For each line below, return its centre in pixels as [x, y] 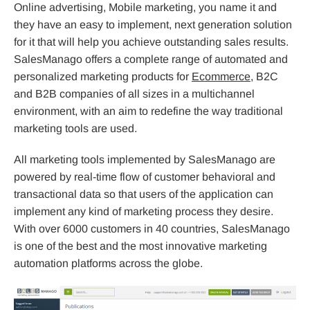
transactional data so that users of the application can [144, 194]
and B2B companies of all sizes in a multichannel [134, 94]
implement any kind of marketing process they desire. [144, 212]
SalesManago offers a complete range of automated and [151, 60]
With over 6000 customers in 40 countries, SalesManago [152, 229]
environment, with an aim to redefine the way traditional [148, 111]
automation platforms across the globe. [108, 264]
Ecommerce [221, 77]
